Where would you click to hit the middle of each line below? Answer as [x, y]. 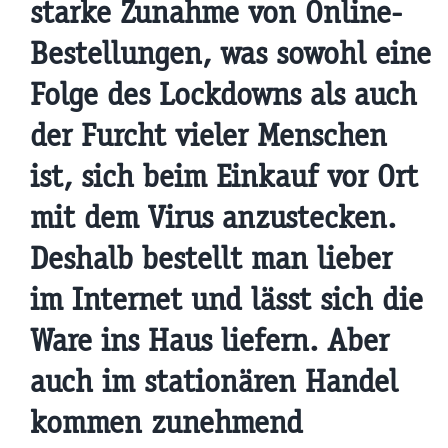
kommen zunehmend [166, 422]
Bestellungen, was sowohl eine [230, 53]
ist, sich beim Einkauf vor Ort [223, 176]
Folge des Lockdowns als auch [223, 94]
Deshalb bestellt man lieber [210, 258]
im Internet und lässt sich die [226, 299]
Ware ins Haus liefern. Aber [209, 340]
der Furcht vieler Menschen [208, 135]
